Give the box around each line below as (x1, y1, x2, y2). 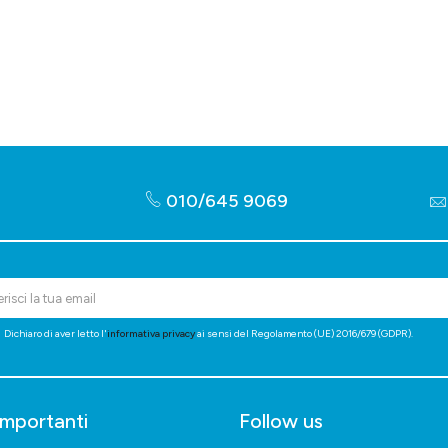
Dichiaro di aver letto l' (4, 327, 107, 341)
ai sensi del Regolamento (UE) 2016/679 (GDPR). (195, 327, 413, 341)
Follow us (239, 409, 323, 434)
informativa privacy (107, 327, 195, 341)
